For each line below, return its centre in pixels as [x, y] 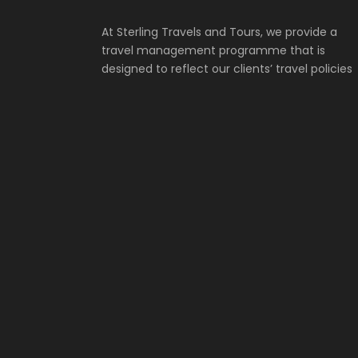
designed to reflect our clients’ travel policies [227, 69]
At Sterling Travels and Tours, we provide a [219, 32]
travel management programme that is [213, 50]
